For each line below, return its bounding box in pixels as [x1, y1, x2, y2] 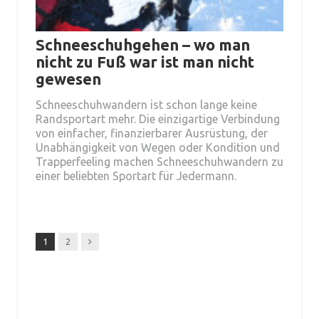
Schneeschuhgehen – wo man [36, 35, 250, 53]
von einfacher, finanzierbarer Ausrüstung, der [36, 126, 268, 140]
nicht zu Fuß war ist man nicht [36, 52, 254, 70]
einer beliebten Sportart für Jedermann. [36, 169, 236, 182]
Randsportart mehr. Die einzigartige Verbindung [36, 112, 280, 125]
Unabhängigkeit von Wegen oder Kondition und [36, 140, 280, 154]
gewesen [36, 69, 101, 88]
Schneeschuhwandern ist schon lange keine [36, 98, 257, 111]
